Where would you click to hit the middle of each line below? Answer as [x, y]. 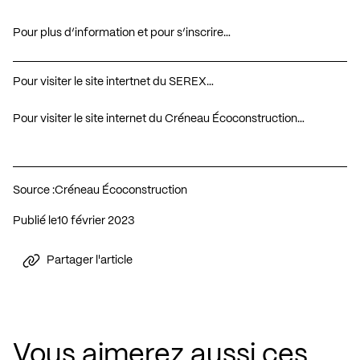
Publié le [35, 221]
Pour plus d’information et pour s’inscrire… [122, 33]
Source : [34, 190]
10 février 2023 [98, 221]
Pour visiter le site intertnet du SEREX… [113, 82]
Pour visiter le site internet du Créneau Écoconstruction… [159, 119]
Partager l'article [90, 261]
